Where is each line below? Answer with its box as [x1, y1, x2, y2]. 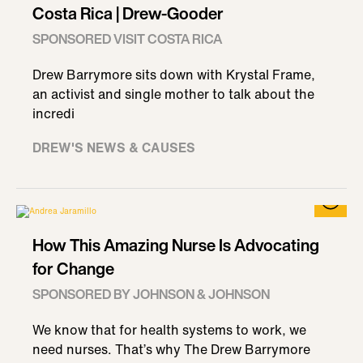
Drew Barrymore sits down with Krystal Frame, [32, 65, 315, 84]
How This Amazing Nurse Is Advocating [32, 233, 319, 257]
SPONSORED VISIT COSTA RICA [32, 29, 222, 49]
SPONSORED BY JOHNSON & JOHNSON [32, 284, 270, 304]
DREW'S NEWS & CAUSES [32, 138, 195, 157]
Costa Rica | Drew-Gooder [32, 2, 224, 25]
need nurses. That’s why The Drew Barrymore [32, 340, 310, 359]
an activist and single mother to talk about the [32, 84, 314, 104]
